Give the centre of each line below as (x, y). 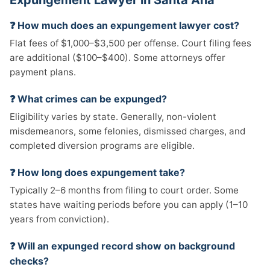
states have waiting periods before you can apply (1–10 (129, 205)
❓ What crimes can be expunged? (88, 99)
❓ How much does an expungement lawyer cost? (124, 25)
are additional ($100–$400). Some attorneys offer (118, 58)
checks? (29, 261)
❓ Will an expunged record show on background (122, 246)
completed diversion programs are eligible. (102, 146)
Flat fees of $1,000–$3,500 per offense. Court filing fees (130, 43)
